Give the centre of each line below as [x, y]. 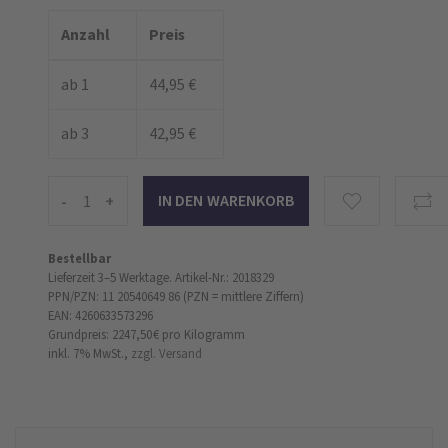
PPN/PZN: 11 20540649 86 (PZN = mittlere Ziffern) [176, 296]
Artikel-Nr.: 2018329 [224, 277]
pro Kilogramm [203, 334]
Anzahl [85, 34]
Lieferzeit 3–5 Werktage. [110, 277]
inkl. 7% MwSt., [88, 353]
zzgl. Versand [166, 353]
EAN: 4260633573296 [100, 315]
